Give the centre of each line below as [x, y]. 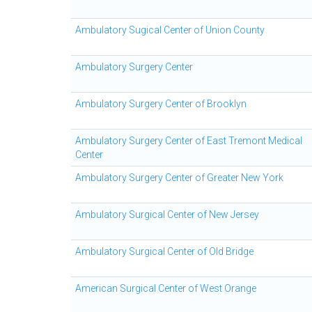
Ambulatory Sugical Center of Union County [170, 30]
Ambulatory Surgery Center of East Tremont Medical [189, 141]
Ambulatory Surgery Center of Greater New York [179, 178]
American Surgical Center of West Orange [166, 288]
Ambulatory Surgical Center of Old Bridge [164, 251]
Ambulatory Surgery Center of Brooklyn [161, 104]
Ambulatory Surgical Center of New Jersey [167, 214]
